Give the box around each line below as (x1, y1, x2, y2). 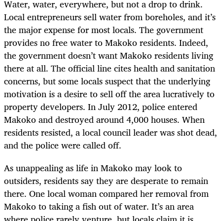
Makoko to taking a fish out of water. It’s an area (4, 198, 194, 214)
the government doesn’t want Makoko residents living (4, 47, 213, 63)
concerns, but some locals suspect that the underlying (4, 73, 210, 88)
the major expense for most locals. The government (4, 22, 203, 37)
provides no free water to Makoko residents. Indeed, (4, 35, 208, 50)
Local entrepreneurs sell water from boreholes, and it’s (4, 9, 216, 24)
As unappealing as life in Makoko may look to (4, 160, 182, 175)
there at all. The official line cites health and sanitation (4, 60, 215, 75)
